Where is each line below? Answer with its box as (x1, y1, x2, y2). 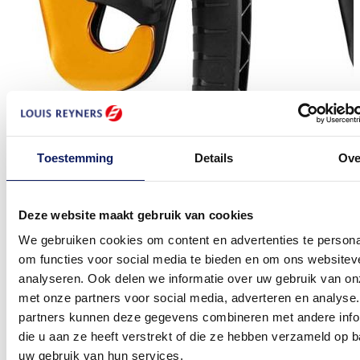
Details (194, 150, 234, 165)
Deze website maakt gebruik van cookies (18, 207, 254, 222)
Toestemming (37, 150, 114, 165)
